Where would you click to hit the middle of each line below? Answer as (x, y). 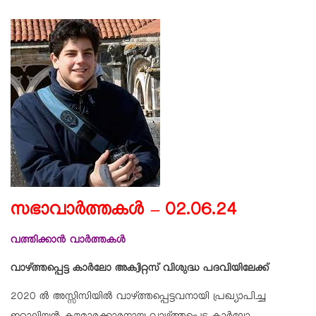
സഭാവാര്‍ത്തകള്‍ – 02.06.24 (124, 213)
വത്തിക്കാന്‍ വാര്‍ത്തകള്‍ (68, 242)
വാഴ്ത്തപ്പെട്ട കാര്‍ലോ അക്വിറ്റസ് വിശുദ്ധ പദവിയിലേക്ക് (140, 270)
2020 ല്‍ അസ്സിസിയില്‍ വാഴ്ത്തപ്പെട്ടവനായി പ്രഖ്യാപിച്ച (138, 298)
